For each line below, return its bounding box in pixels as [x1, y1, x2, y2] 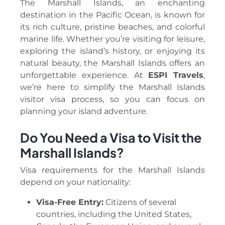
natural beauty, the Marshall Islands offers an [20, 58, 205, 68]
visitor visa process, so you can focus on [20, 94, 205, 104]
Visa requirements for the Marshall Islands [20, 165, 205, 175]
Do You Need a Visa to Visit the [20, 129, 201, 146]
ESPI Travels [148, 70, 203, 80]
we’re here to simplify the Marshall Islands [20, 82, 205, 92]
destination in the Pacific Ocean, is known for [20, 10, 205, 20]
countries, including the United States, [36, 209, 191, 219]
